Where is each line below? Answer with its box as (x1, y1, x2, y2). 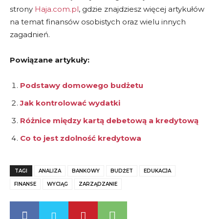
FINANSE (14, 181, 36, 188)
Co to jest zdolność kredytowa (20, 133, 141, 143)
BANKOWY (72, 168, 100, 175)
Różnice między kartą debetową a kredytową (20, 116, 198, 126)
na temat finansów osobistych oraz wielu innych (10, 17, 186, 27)
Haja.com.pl (35, 4, 79, 14)
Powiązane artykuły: (10, 55, 89, 65)
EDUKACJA (144, 168, 171, 175)
